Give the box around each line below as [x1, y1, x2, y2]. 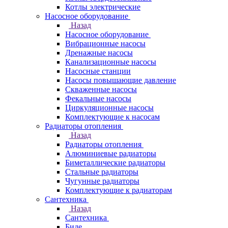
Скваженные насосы [65, 85, 137, 94]
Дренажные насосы [65, 48, 133, 57]
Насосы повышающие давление [65, 76, 176, 84]
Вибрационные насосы [65, 39, 146, 48]
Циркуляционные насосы [65, 103, 154, 112]
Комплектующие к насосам [65, 112, 160, 121]
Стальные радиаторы [65, 167, 138, 176]
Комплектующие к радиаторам [65, 186, 172, 194]
